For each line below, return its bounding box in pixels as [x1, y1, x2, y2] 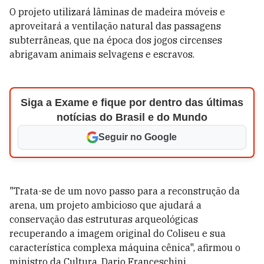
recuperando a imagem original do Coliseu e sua [9, 227, 226, 239]
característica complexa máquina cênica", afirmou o [9, 242, 240, 253]
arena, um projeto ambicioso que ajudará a [9, 199, 202, 211]
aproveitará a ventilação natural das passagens [9, 20, 221, 32]
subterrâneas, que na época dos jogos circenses [9, 34, 222, 46]
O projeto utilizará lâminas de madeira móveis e [9, 6, 225, 18]
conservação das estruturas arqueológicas [9, 213, 198, 225]
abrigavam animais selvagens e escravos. [9, 48, 194, 60]
